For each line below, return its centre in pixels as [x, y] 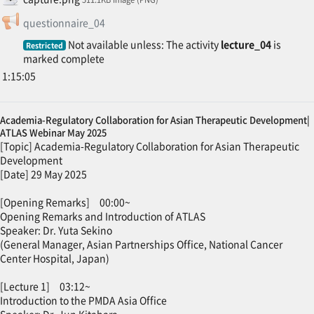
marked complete [63, 58]
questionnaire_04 [64, 22]
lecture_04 [246, 44]
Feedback [127, 19]
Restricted [44, 45]
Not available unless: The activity [144, 44]
